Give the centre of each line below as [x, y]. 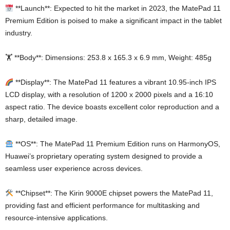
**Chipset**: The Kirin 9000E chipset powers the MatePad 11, [113, 193]
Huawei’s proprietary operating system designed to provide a [104, 156]
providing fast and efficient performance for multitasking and [102, 206]
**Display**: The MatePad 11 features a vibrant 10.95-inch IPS [114, 82]
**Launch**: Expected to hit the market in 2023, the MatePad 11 [117, 8]
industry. [19, 33]
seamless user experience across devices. [74, 169]
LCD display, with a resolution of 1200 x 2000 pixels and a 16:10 [109, 95]
